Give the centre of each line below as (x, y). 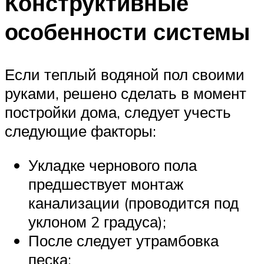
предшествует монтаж (106, 184)
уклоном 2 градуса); (97, 221)
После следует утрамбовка (123, 240)
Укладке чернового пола (113, 165)
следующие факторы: (80, 131)
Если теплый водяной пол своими (125, 74)
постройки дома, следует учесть (118, 112)
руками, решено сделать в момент (126, 93)
